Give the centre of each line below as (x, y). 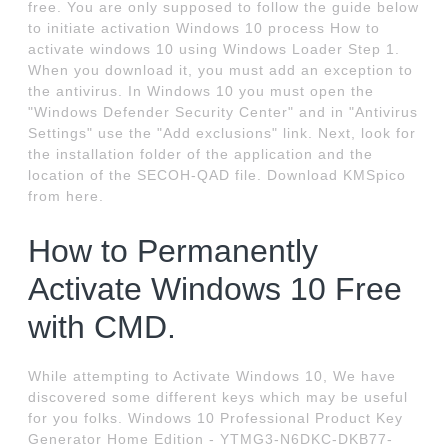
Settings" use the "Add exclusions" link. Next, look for (222, 133)
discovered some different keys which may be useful (218, 397)
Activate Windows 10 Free (215, 289)
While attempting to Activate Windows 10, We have (212, 376)
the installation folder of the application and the (201, 154)
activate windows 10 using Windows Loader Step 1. (214, 49)
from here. (66, 196)
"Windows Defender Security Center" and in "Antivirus (223, 112)
